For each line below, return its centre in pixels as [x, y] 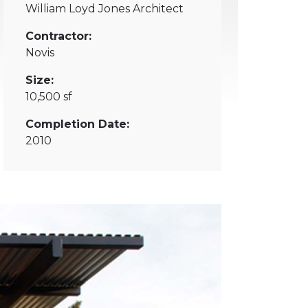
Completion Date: [77, 124]
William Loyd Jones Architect [104, 9]
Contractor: [58, 36]
